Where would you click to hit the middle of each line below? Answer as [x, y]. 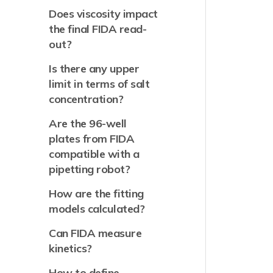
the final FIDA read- [98, 29]
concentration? [86, 99]
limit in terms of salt [99, 84]
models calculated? [97, 209]
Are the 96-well [88, 123]
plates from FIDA [92, 139]
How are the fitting [96, 193]
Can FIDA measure [95, 233]
